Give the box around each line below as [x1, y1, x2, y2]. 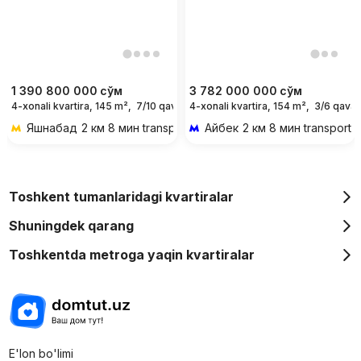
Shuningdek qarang [8, 218, 134, 234]
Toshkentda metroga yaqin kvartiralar [8, 247, 255, 263]
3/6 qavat [313, 100, 359, 113]
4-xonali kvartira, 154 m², [189, 100, 309, 113]
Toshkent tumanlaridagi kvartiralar [8, 189, 234, 205]
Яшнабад [26, 121, 77, 135]
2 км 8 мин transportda [81, 121, 204, 135]
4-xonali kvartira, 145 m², [10, 100, 131, 113]
